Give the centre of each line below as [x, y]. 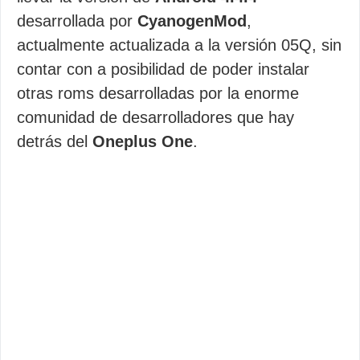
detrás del [55, 141]
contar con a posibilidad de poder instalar [163, 69]
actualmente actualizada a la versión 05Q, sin [179, 45]
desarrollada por [77, 21]
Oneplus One [143, 141]
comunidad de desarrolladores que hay [155, 117]
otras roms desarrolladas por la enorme [158, 93]
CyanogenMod [192, 21]
